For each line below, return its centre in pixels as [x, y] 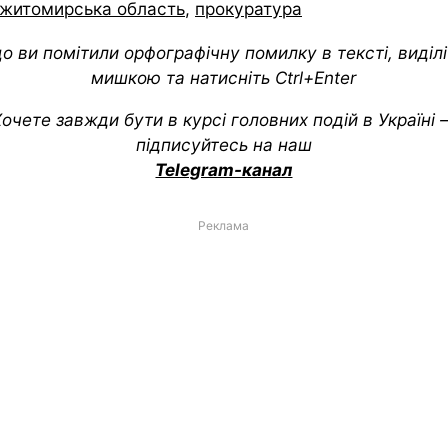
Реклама [224, 226]
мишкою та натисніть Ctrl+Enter [224, 77]
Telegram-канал [224, 170]
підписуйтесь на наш [223, 145]
